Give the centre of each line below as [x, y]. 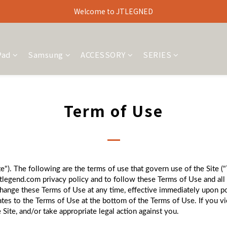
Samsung [46, 54]
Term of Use [113, 110]
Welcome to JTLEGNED [113, 11]
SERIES [157, 54]
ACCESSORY [103, 54]
